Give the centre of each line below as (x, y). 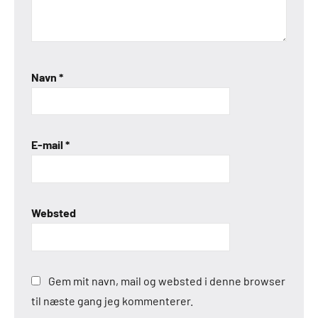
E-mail (48, 145)
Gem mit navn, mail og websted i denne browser (167, 280)
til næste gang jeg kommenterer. (112, 300)
